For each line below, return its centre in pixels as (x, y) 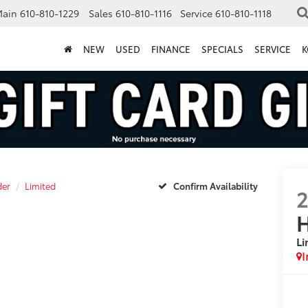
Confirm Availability (216, 186)
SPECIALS (222, 48)
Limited (40, 185)
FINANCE (171, 48)
